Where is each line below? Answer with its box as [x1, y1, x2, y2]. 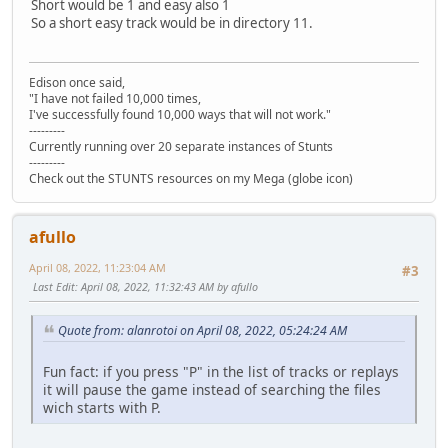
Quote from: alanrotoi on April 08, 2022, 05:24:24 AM [58, 322, 347, 340]
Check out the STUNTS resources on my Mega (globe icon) [29, 169, 353, 187]
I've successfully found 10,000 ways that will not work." [29, 105, 331, 123]
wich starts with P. [43, 397, 161, 417]
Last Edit [33, 278, 75, 294]
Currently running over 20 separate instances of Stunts [29, 137, 333, 155]
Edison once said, [29, 73, 125, 91]
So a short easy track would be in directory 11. [31, 14, 313, 33]
